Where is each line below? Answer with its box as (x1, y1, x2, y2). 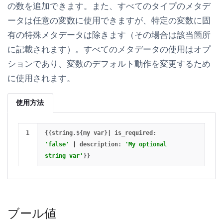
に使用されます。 (7, 73, 75, 84)
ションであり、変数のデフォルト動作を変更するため (7, 58, 211, 70)
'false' (45, 141, 69, 148)
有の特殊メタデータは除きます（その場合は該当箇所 (7, 29, 211, 41)
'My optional (125, 141, 167, 148)
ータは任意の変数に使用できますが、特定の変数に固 (7, 15, 211, 26)
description (80, 141, 118, 148)
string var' (45, 152, 83, 160)
